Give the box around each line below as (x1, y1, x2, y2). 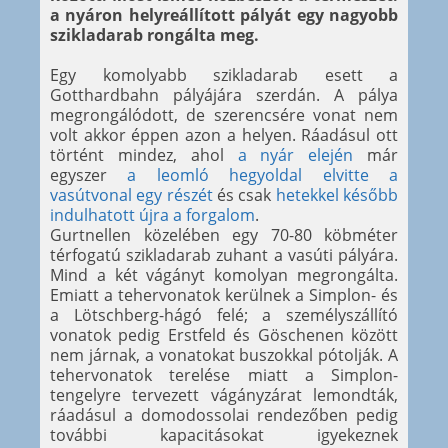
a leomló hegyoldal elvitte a (127, 164, 399, 187)
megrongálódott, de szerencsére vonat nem (50, 104, 398, 127)
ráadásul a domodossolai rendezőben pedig (50, 404, 398, 427)
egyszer (50, 164, 128, 187)
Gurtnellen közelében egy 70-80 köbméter (50, 224, 398, 247)
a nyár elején (237, 144, 354, 167)
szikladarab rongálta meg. (50, 24, 259, 47)
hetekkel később (275, 184, 399, 207)
